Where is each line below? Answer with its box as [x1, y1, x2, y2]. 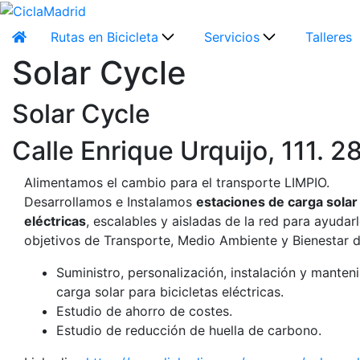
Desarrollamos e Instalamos [24, 194, 196, 211]
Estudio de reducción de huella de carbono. [56, 322, 321, 339]
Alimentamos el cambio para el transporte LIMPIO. [24, 174, 329, 191]
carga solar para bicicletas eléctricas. [56, 284, 284, 301]
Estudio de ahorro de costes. [56, 303, 232, 320]
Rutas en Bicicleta [51, 28, 158, 45]
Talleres [305, 28, 352, 45]
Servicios [204, 28, 260, 45]
